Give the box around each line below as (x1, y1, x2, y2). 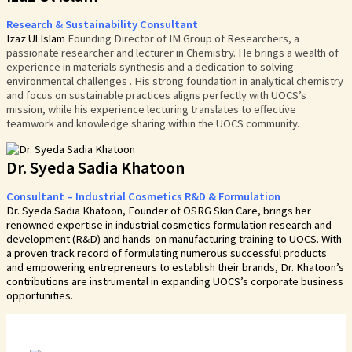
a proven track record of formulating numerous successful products (6, 246, 327, 261)
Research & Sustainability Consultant (6, 17, 198, 32)
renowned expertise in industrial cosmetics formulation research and (6, 218, 332, 233)
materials (73, 60, 119, 75)
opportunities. (6, 288, 73, 303)
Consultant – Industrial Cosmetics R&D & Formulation (6, 189, 280, 204)
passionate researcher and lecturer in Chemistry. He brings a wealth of (6, 46, 339, 60)
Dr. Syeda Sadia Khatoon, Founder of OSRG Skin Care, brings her (6, 203, 311, 218)
